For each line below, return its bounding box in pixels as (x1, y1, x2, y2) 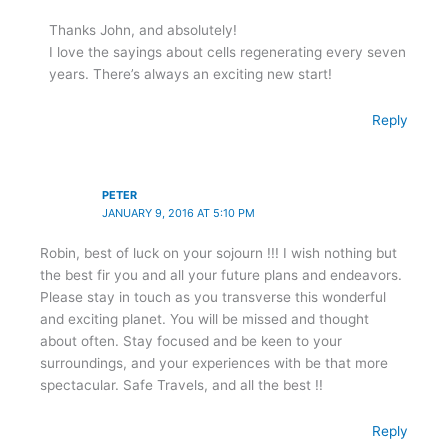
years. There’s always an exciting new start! (49, 66, 333, 83)
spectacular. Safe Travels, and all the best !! (40, 376, 323, 393)
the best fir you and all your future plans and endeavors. (40, 266, 402, 283)
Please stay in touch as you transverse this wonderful (40, 288, 386, 305)
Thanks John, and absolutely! (49, 22, 238, 39)
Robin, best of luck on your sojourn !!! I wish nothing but (40, 244, 397, 261)
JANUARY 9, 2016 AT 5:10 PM (101, 205, 255, 220)
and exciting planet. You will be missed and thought (40, 310, 369, 327)
